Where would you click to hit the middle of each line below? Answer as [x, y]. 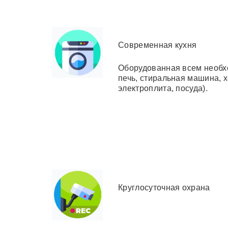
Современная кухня [158, 45]
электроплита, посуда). [163, 88]
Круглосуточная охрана [164, 187]
